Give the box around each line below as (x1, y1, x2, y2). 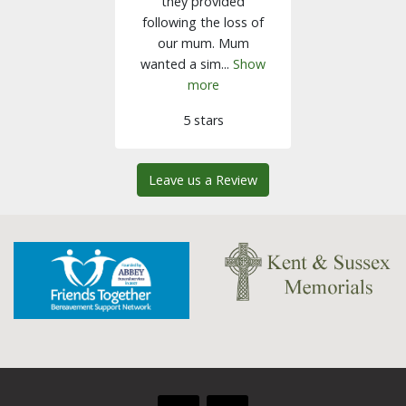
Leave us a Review (149, 171, 257, 189)
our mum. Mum (157, 34, 249, 53)
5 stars (182, 111, 224, 130)
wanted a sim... (140, 55, 233, 73)
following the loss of (142, 14, 264, 32)
